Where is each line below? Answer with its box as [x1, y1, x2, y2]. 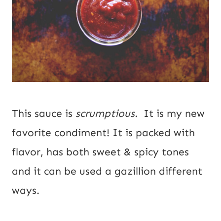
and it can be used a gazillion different [12, 164, 202, 178]
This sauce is [12, 107, 75, 120]
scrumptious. [75, 107, 141, 120]
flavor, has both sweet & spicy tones [12, 145, 189, 158]
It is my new [141, 107, 205, 120]
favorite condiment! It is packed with [12, 126, 195, 139]
